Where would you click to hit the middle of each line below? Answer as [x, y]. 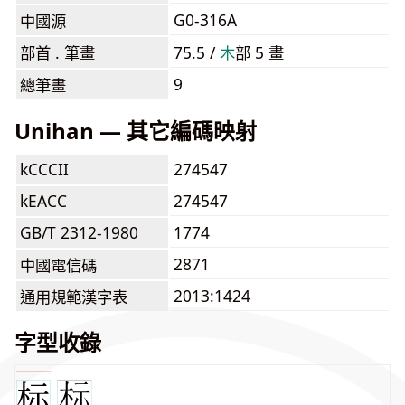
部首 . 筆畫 [57, 52]
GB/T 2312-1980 [79, 232]
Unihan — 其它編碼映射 [136, 131]
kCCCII [44, 169]
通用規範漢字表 [74, 297]
